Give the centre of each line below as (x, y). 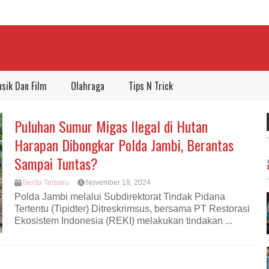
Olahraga (88, 86)
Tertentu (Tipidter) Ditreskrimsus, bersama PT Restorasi (132, 209)
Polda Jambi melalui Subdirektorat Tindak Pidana (120, 197)
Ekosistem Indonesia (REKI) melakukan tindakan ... (123, 221)
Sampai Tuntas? (56, 163)
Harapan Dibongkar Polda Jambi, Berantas (124, 145)
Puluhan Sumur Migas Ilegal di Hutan (111, 126)
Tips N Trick (151, 86)
